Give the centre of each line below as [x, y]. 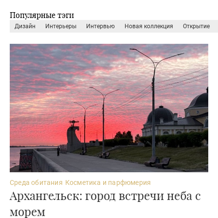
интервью [103, 26]
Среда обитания [36, 182]
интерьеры [63, 26]
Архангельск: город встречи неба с [105, 195]
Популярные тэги [42, 15]
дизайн [27, 26]
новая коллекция [151, 26]
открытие [198, 26]
